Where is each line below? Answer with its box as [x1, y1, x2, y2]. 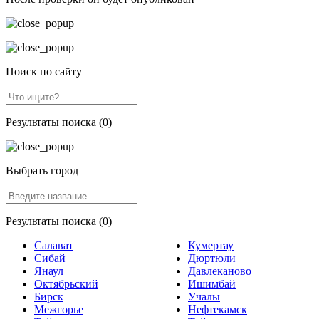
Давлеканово [188, 264, 251, 277]
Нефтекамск [188, 303, 247, 315]
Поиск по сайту [6, 65, 82, 78]
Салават [34, 239, 73, 251]
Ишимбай [188, 277, 236, 290]
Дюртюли [188, 251, 236, 264]
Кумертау [188, 239, 234, 251]
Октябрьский [34, 277, 98, 290]
